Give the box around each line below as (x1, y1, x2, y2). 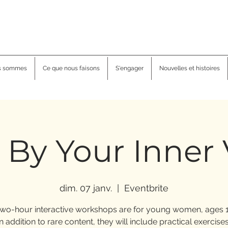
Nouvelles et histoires (159, 65, 220, 72)
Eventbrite (124, 183, 168, 193)
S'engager (116, 65, 144, 72)
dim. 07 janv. (60, 183, 112, 193)
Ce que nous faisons (43, 65, 100, 72)
